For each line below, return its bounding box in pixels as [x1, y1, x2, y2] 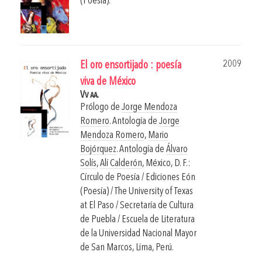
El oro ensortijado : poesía [80, 60, 181, 72]
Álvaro [166, 144, 188, 155]
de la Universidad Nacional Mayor [80, 229, 196, 239]
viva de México [80, 77, 136, 88]
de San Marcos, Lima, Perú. [80, 243, 174, 253]
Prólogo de [80, 102, 122, 113]
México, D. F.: [146, 158, 190, 169]
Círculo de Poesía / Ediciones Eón [80, 173, 195, 183]
